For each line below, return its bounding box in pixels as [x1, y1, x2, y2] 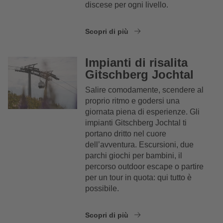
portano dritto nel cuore [85, 129, 167, 138]
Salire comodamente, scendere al [85, 86, 204, 95]
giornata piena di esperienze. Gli [85, 108, 200, 116]
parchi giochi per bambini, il [85, 151, 183, 160]
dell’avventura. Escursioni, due [85, 140, 194, 149]
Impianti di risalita [85, 56, 188, 70]
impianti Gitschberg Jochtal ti [85, 118, 187, 127]
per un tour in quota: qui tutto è [85, 173, 192, 182]
